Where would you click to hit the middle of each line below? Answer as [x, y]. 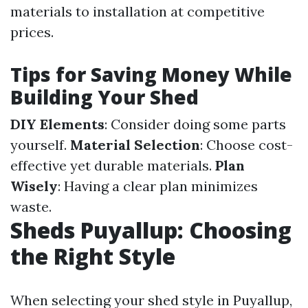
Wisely [34, 186]
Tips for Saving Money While [151, 74]
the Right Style [93, 256]
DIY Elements [57, 124]
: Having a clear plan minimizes [158, 186]
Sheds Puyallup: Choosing [151, 230]
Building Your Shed [104, 97]
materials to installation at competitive [137, 11]
